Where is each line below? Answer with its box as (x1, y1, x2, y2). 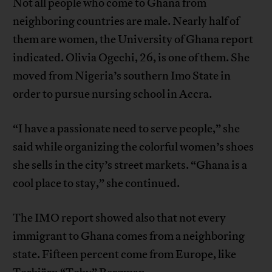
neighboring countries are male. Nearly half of (13, 13, 240, 29)
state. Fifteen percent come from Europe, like (13, 246, 237, 262)
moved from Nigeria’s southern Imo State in (13, 68, 231, 83)
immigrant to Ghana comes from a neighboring (13, 228, 245, 243)
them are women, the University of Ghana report (13, 32, 254, 47)
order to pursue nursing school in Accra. (13, 86, 212, 101)
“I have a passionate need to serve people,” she (13, 121, 240, 136)
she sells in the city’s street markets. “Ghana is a (13, 157, 248, 172)
